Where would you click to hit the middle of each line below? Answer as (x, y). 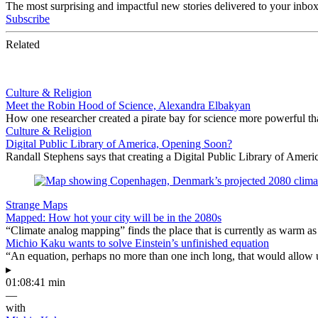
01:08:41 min (35, 282)
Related (23, 44)
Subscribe (28, 18)
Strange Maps (37, 204)
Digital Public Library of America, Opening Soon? (119, 143)
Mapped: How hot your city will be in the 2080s (114, 217)
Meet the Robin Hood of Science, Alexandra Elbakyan (128, 105)
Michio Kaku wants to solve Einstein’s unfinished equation (137, 243)
